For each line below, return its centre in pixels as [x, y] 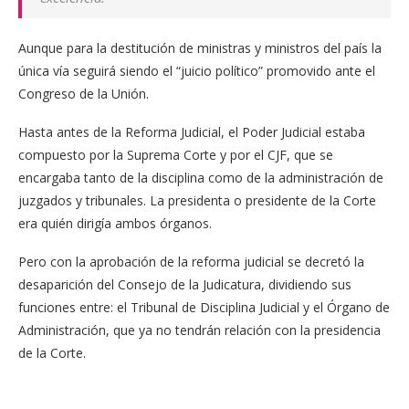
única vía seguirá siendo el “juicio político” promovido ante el [197, 71]
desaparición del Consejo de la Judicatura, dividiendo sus [185, 285]
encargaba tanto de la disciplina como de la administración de [201, 178]
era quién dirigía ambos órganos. [115, 224]
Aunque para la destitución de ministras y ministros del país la [200, 48]
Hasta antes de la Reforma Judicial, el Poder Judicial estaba [192, 132]
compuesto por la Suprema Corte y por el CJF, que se [176, 155]
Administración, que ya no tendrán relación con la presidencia [199, 330]
